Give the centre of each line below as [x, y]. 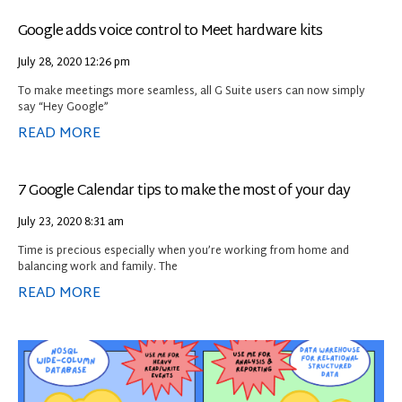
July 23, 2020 [51, 222]
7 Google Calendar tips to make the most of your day [184, 191]
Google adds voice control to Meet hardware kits [170, 31]
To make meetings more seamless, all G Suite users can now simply [192, 91]
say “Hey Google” [63, 107]
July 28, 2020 [51, 62]
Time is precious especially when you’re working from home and [184, 251]
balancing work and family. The [98, 267]
